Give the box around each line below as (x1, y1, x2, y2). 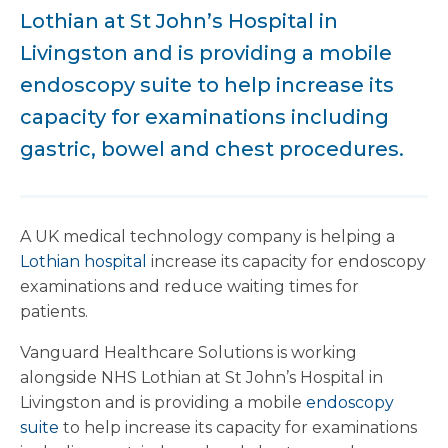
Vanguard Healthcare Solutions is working (20, 343, 357, 362)
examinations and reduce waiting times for (20, 277, 359, 296)
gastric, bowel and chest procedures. (20, 137, 404, 161)
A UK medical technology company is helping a (20, 227, 395, 246)
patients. (20, 302, 88, 321)
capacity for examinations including (20, 105, 389, 129)
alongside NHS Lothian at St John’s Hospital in (20, 368, 383, 387)
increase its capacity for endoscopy (151, 252, 426, 271)
